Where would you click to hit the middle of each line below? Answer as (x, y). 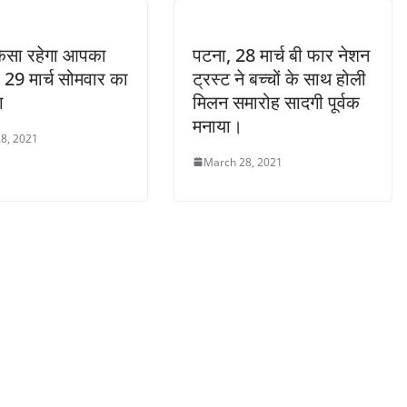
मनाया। (218, 125)
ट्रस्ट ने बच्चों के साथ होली (279, 78)
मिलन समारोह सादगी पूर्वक (276, 102)
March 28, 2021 (243, 162)
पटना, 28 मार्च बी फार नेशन (281, 55)
